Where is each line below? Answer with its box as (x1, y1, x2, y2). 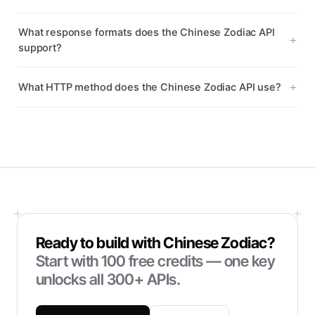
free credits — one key (125, 252, 276, 270)
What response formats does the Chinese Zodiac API (18, 26, 275, 39)
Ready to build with (36, 233, 164, 252)
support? (18, 41, 62, 54)
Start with (36, 252, 102, 270)
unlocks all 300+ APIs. (36, 270, 181, 288)
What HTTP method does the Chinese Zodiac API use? (18, 81, 281, 94)
